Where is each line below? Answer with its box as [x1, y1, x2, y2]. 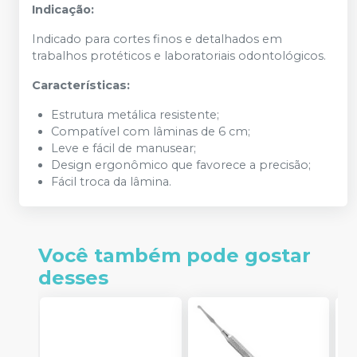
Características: [32, 78, 130, 93]
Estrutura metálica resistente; [51, 108, 219, 123]
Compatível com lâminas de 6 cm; [51, 124, 250, 139]
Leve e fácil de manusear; [51, 141, 196, 156]
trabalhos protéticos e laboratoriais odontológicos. [32, 49, 326, 64]
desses [38, 266, 108, 290]
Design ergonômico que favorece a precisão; [51, 158, 311, 173]
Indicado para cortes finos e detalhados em [32, 32, 282, 47]
